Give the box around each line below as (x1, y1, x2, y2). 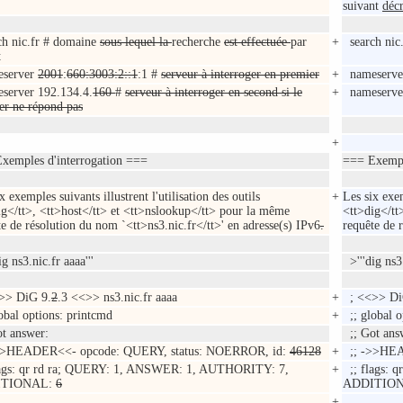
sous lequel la (100, 35, 172, 49)
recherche (172, 35, 224, 49)
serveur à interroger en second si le (125, 85, 302, 100)
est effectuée (224, 35, 291, 49)
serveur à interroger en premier (161, 67, 319, 82)
